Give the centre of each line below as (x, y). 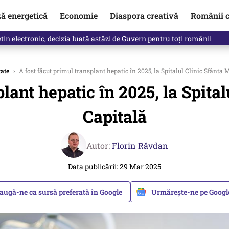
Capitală (114, 116)
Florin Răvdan (140, 145)
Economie (78, 15)
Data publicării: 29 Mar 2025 (114, 166)
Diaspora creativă (144, 15)
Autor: (99, 145)
